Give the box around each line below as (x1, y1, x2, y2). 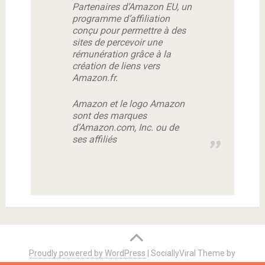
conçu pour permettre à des (72, 25, 186, 37)
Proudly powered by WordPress (29, 248, 146, 258)
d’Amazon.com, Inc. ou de (72, 122, 179, 134)
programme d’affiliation (72, 13, 170, 25)
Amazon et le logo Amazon (72, 98, 185, 110)
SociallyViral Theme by (151, 248, 236, 258)
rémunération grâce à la (72, 49, 171, 60)
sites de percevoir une (72, 37, 162, 49)
